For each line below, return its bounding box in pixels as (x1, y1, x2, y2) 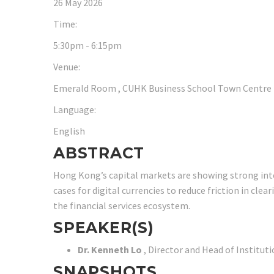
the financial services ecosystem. (53, 199, 190, 212)
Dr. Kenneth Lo (78, 243, 144, 256)
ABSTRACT (53, 144, 144, 162)
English (53, 125, 85, 137)
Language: (53, 103, 98, 116)
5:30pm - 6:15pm (53, 39, 122, 51)
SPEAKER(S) (53, 218, 154, 237)
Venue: (53, 61, 82, 73)
